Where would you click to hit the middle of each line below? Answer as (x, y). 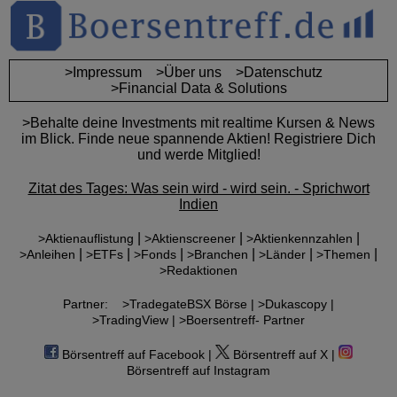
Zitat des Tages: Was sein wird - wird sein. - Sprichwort (198, 189)
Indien (198, 205)
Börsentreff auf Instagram (198, 371)
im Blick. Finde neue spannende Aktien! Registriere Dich (198, 139)
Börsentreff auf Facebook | (135, 355)
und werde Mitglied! (198, 155)
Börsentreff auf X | (282, 355)
